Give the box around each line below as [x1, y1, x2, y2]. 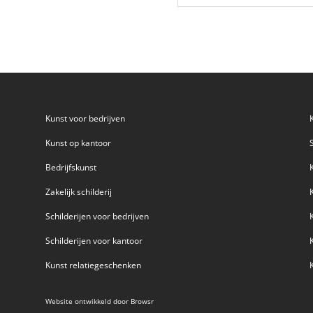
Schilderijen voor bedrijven [45, 210, 149, 222]
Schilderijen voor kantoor [45, 234, 143, 247]
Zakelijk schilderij [45, 185, 112, 198]
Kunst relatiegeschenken [45, 259, 141, 271]
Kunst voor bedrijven [45, 112, 125, 124]
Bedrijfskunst [45, 161, 96, 173]
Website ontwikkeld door [45, 296, 131, 307]
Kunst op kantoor [45, 136, 111, 149]
